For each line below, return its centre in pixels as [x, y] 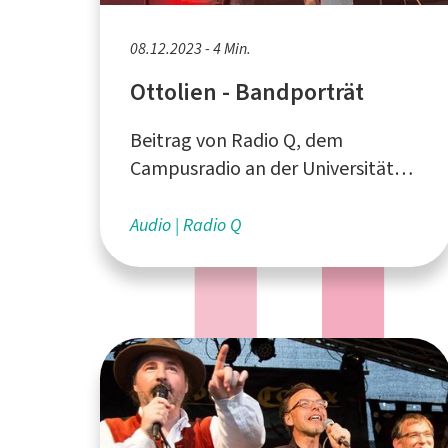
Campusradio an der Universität [262, 168]
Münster [164, 196]
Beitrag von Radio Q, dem [236, 140]
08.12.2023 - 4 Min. [190, 48]
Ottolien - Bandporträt [247, 91]
